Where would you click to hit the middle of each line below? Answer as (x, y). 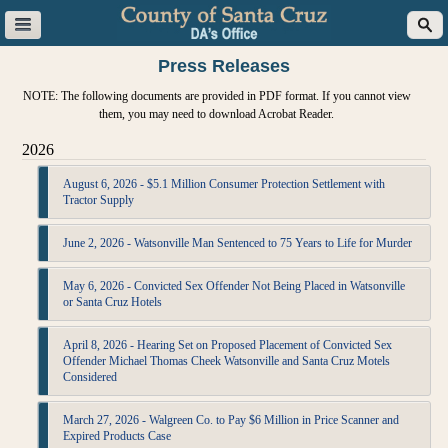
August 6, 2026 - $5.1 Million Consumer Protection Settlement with (224, 184)
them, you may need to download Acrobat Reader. (216, 114)
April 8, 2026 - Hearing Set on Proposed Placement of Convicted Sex (228, 345)
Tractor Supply (99, 200)
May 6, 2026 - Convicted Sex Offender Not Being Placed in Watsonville (234, 286)
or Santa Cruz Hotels (113, 302)
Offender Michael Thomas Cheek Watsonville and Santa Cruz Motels (227, 361)
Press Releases (224, 66)
